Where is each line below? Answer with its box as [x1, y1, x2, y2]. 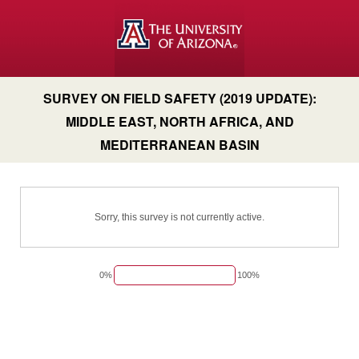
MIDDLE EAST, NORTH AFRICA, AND [65, 112, 294, 131]
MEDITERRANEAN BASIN [99, 135, 260, 154]
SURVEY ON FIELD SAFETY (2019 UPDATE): [42, 89, 317, 107]
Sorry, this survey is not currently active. [95, 212, 264, 223]
